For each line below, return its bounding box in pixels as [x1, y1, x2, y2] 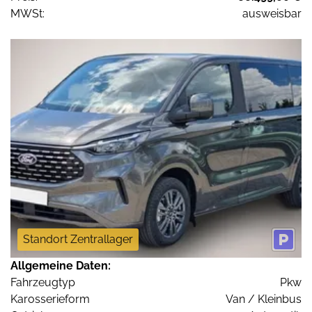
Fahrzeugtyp [10, 275, 75, 289]
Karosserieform [10, 292, 90, 306]
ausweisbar [242, 7, 302, 21]
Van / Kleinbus [226, 292, 302, 306]
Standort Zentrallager [23, 232, 133, 246]
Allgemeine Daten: [10, 258, 111, 272]
